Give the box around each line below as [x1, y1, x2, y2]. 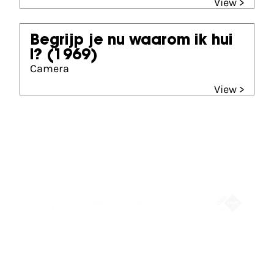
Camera [30, 62, 69, 75]
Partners [10, 150, 97, 170]
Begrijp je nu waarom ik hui [30, 34, 232, 48]
